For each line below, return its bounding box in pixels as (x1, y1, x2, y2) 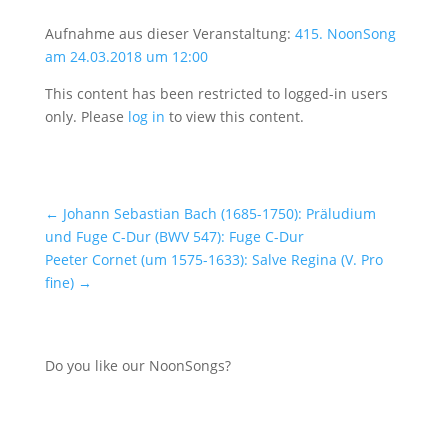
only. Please (44, 107, 128, 126)
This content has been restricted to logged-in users (44, 84, 388, 103)
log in (127, 107, 165, 126)
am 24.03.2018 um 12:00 (44, 47, 208, 66)
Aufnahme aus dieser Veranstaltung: (44, 24, 295, 43)
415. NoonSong (294, 24, 396, 43)
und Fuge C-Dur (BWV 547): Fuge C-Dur (44, 227, 304, 246)
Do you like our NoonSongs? (44, 356, 231, 375)
